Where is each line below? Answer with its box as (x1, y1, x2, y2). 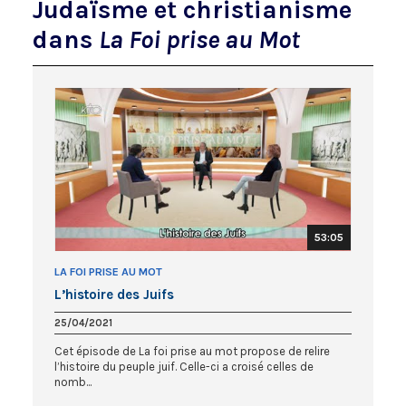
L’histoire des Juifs (54, 285, 174, 303)
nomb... (54, 374, 92, 389)
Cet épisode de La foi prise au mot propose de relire (54, 343, 330, 358)
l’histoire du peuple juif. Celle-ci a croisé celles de (54, 359, 314, 373)
